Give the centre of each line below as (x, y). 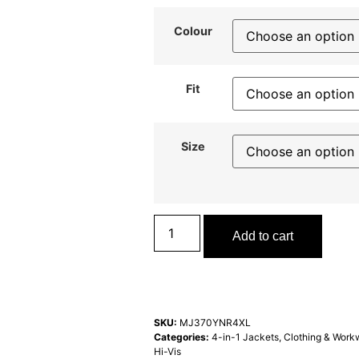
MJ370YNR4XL (215, 323)
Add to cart (263, 236)
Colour (193, 30)
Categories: (182, 337)
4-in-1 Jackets (245, 337)
